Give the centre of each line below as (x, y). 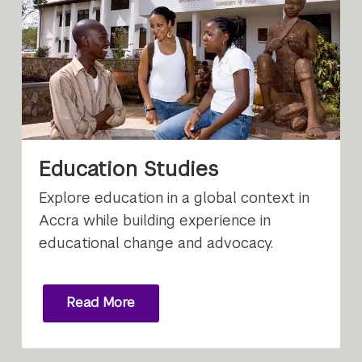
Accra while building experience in (155, 220)
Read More (101, 303)
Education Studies (129, 168)
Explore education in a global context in (175, 197)
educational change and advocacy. (156, 242)
